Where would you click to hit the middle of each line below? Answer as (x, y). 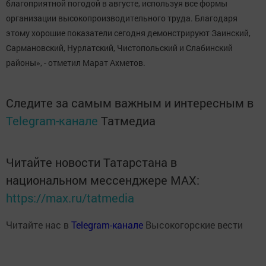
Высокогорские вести (193, 225)
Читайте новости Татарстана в (91, 162)
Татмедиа (128, 121)
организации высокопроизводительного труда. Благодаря (122, 18)
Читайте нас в (39, 225)
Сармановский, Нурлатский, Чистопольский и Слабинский (119, 48)
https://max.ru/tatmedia (70, 198)
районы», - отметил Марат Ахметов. (76, 63)
